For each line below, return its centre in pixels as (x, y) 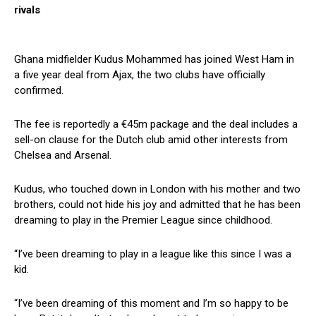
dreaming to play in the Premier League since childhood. (143, 220)
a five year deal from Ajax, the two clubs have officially (140, 75)
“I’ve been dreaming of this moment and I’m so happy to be (151, 304)
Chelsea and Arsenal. (63, 156)
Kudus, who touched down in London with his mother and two (157, 189)
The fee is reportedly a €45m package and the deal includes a (156, 124)
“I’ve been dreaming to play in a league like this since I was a (153, 254)
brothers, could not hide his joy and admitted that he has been (157, 205)
